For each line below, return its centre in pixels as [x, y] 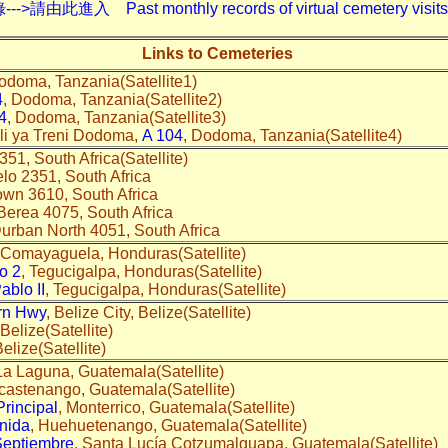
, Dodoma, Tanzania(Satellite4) [296, 135]
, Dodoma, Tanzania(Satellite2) [114, 99]
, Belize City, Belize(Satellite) [152, 312]
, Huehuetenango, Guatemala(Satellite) [170, 425]
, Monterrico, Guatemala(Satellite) [176, 407]
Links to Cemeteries [217, 53]
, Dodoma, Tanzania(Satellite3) [122, 117]
